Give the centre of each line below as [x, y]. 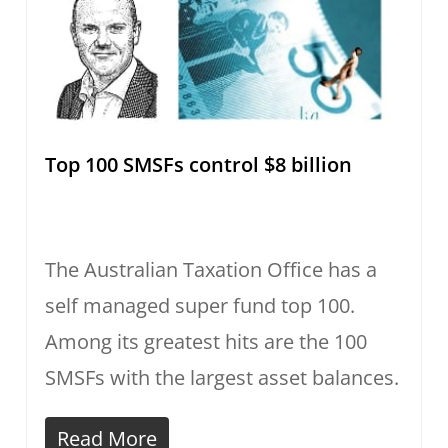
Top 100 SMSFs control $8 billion [198, 165]
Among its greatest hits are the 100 [205, 342]
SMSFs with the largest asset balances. [221, 378]
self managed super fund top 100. [199, 306]
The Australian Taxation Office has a [210, 270]
